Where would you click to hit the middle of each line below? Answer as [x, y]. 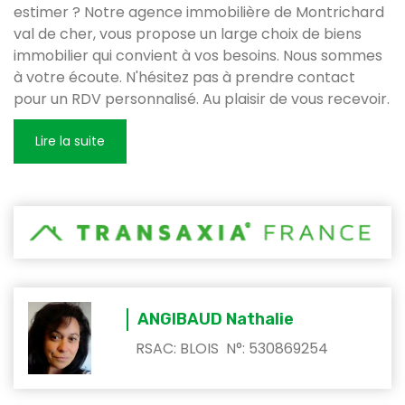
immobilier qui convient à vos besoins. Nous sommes [198, 55]
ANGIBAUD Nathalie [215, 320]
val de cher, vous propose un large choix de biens [188, 33]
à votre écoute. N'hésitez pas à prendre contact [184, 77]
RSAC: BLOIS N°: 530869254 [231, 349]
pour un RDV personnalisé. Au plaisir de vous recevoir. [202, 99]
